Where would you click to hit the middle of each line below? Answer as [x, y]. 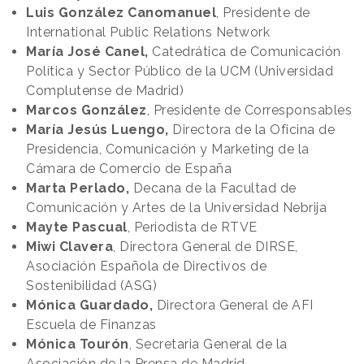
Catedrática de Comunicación [247, 51]
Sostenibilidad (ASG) [91, 285]
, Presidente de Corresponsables [249, 110]
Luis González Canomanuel [121, 12]
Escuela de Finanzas [91, 324]
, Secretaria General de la [208, 344]
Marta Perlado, [78, 188]
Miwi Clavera [69, 246]
